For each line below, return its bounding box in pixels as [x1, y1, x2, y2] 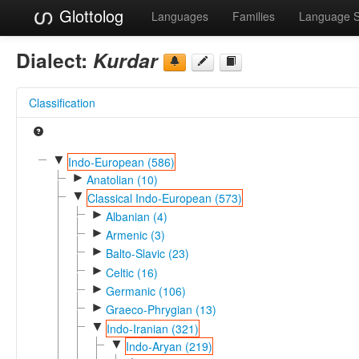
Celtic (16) [105, 264, 158, 280]
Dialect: [16, 45, 93, 75]
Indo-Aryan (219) [125, 337, 212, 354]
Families [232, 8, 275, 24]
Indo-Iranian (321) [106, 320, 199, 337]
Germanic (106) [105, 282, 186, 299]
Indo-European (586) [67, 153, 175, 170]
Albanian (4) [105, 208, 167, 224]
